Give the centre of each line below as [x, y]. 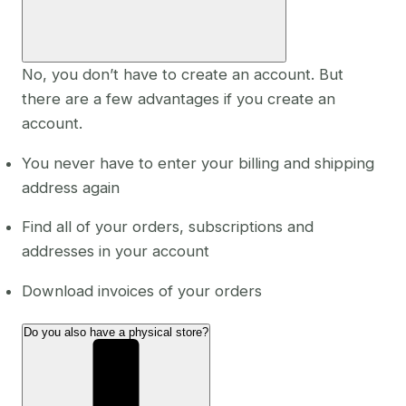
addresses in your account [116, 251]
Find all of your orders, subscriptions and [168, 227]
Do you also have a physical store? [116, 333]
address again [71, 187]
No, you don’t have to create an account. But [183, 75]
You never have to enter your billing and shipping [198, 163]
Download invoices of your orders [142, 290]
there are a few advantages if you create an [179, 99]
